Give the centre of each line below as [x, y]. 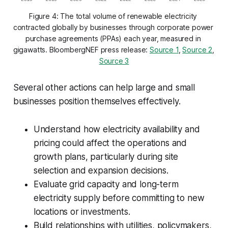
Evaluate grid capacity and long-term [106, 184]
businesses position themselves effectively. [97, 102]
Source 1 [164, 50]
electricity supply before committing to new [119, 198]
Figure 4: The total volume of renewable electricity [113, 16]
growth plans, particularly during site [106, 157]
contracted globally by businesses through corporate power [113, 27]
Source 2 [197, 50]
